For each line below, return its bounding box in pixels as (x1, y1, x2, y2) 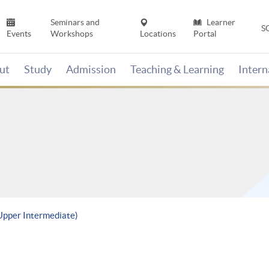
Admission (66, 63, 116, 76)
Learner (204, 17, 235, 28)
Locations (140, 29, 177, 39)
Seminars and (50, 17, 100, 28)
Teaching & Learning (130, 63, 224, 76)
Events (7, 29, 32, 39)
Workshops (50, 29, 93, 39)
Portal (193, 29, 217, 39)
